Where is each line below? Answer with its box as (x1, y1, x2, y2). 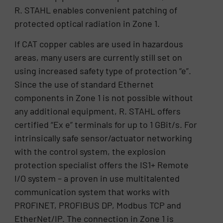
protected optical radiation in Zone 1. (14, 17, 160, 29)
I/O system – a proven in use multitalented (14, 173, 180, 184)
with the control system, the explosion (14, 146, 166, 157)
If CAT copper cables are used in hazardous (14, 38, 184, 50)
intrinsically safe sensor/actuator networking (14, 132, 193, 144)
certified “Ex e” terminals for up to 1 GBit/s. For (14, 119, 198, 130)
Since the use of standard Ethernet (14, 79, 154, 90)
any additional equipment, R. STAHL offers (14, 106, 181, 117)
